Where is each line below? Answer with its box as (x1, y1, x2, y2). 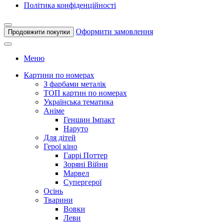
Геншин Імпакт (63, 115, 115, 124)
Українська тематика (44, 98, 113, 107)
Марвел (63, 169, 89, 178)
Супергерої (63, 178, 102, 187)
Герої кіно (44, 142, 77, 151)
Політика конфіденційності (24, 1, 116, 10)
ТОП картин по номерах (44, 89, 127, 98)
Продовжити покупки (8, 28, 70, 36)
